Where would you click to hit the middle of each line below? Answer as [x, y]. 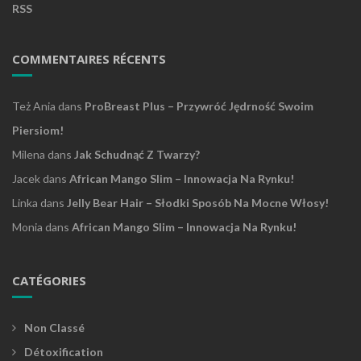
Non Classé [54, 328]
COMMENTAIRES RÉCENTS [89, 59]
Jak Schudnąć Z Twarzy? [137, 155]
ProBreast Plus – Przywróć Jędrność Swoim [199, 106]
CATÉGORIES [49, 281]
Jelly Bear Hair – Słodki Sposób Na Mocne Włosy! [198, 203]
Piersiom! [38, 131]
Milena [29, 155]
